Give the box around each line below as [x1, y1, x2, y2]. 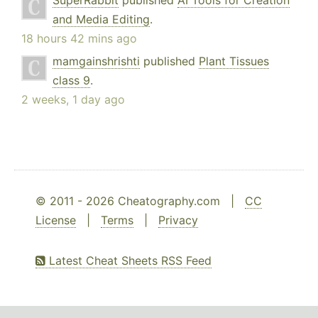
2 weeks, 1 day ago [21, 92, 125, 107]
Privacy [158, 213, 198, 228]
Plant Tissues [199, 54, 269, 69]
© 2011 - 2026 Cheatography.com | [35, 194, 245, 209]
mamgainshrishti [53, 54, 140, 69]
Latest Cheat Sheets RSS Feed [45, 253, 212, 268]
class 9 [53, 73, 90, 88]
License [35, 213, 76, 228]
